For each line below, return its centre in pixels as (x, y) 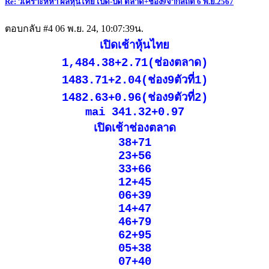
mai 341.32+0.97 (134, 113)
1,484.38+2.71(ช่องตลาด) (134, 63)
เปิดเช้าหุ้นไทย (134, 46)
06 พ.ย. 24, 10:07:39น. (99, 29)
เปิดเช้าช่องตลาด (134, 129)
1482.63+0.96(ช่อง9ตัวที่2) (134, 98)
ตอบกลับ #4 (30, 29)
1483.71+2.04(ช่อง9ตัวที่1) (134, 81)
